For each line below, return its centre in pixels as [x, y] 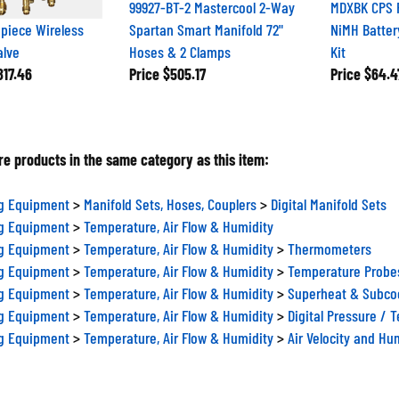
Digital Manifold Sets [329, 204]
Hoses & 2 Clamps [179, 51]
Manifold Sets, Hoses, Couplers [170, 204]
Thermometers [330, 248]
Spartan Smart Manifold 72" [206, 29]
